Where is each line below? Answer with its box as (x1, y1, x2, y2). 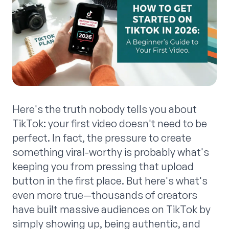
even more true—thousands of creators (12, 189, 197, 202)
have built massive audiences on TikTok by (12, 203, 211, 216)
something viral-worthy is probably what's (12, 146, 209, 159)
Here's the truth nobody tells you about (12, 103, 197, 116)
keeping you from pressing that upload (12, 160, 194, 173)
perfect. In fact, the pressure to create (12, 131, 191, 145)
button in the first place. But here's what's (12, 174, 208, 188)
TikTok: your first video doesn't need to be (12, 117, 207, 130)
